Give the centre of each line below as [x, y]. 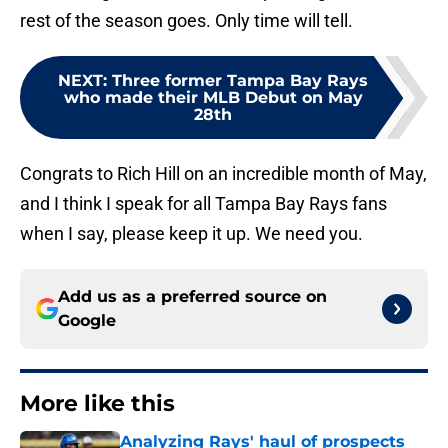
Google [87, 321]
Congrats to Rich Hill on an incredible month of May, [223, 174]
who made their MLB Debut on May [213, 98]
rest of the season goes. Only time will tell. [186, 21]
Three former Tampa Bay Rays [240, 81]
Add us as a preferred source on [192, 297]
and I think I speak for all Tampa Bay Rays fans [203, 204]
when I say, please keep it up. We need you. [191, 234]
